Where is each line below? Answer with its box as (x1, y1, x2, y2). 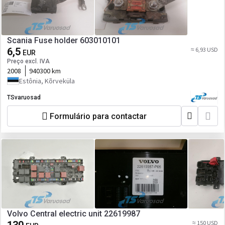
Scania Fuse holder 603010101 (7, 36, 121, 45)
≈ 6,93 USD (191, 46, 218, 53)
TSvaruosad (7, 94, 41, 101)
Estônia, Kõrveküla (19, 76, 75, 85)
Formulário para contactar (50, 111, 147, 121)
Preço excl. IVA (7, 58, 50, 65)
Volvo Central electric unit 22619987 (7, 209, 140, 218)
